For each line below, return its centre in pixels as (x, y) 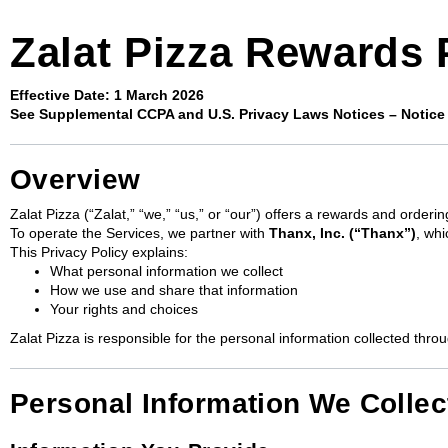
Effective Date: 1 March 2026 (107, 95)
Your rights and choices (124, 309)
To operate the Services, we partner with (139, 233)
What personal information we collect (166, 271)
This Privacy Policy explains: (99, 252)
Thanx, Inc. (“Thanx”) (342, 233)
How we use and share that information (174, 290)
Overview (75, 179)
